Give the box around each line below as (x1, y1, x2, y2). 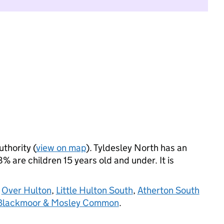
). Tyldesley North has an (85, 142, 187, 153)
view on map (35, 142, 86, 153)
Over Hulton (1, 184, 51, 196)
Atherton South (137, 184, 199, 196)
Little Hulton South (55, 184, 133, 196)
